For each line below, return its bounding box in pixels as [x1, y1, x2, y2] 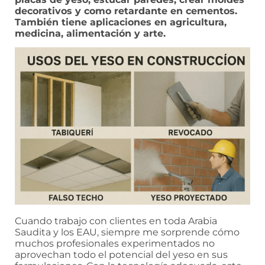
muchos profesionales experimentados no [15, 238, 215, 250]
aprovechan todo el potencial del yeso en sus [15, 249, 228, 261]
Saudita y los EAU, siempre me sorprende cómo [15, 227, 240, 238]
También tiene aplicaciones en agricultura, [15, 16, 227, 28]
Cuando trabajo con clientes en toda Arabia [15, 215, 217, 227]
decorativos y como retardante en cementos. [15, 5, 237, 17]
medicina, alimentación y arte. [15, 27, 166, 39]
